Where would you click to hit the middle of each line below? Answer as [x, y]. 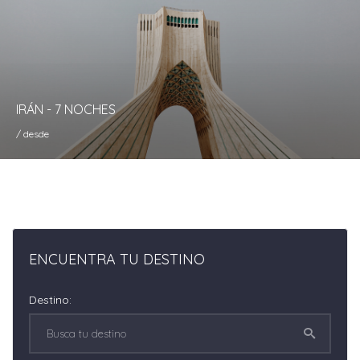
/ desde [33, 134]
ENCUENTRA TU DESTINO [117, 259]
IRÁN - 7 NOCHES [66, 109]
